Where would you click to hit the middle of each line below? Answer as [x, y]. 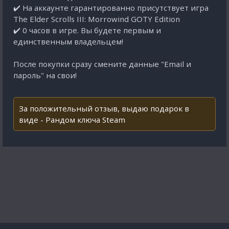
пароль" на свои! [45, 75]
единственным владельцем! [68, 41]
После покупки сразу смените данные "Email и [102, 64]
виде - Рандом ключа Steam [72, 120]
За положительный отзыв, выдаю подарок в [104, 108]
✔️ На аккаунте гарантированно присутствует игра [111, 8]
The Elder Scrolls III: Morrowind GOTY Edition [97, 19]
